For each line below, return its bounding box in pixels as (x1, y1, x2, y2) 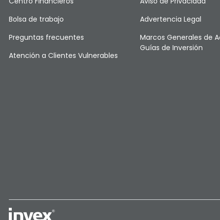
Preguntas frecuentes (8, 32, 84, 42)
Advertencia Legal (140, 14, 202, 24)
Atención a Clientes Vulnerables (8, 51, 118, 60)
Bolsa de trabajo (8, 14, 64, 24)
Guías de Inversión (140, 43, 203, 53)
